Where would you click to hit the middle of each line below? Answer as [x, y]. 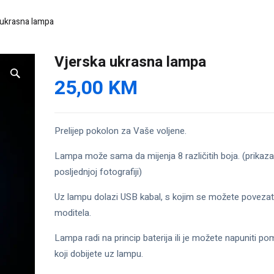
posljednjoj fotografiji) [98, 172]
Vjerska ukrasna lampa [130, 62]
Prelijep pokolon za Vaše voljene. [120, 131]
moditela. [73, 213]
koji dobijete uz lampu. [99, 254]
